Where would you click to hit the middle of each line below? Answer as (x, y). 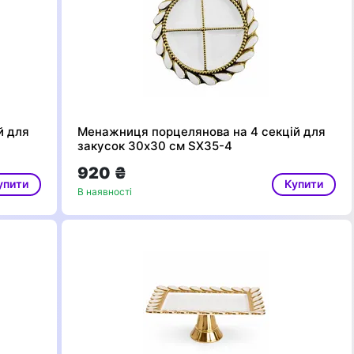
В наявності (104, 192)
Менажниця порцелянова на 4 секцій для (201, 132)
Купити (303, 183)
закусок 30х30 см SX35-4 (154, 146)
